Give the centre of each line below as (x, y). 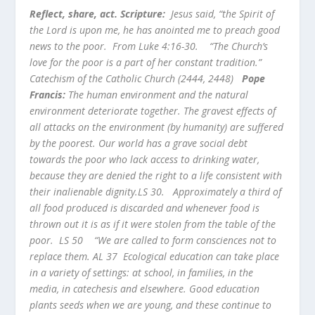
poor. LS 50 (57, 240)
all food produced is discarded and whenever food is (145, 207)
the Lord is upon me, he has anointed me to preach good (155, 30)
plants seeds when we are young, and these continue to (151, 304)
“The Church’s (239, 46)
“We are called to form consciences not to (184, 240)
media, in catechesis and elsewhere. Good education (145, 288)
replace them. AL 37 (75, 256)
